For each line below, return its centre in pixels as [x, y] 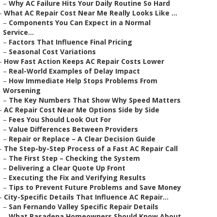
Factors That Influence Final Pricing [70, 42]
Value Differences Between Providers [73, 129]
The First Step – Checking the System [74, 158]
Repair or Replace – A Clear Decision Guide [82, 139]
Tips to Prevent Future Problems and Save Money [95, 187]
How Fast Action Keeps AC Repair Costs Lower [84, 61]
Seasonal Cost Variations [52, 52]
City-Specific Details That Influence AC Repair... [86, 197]
